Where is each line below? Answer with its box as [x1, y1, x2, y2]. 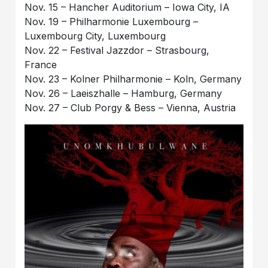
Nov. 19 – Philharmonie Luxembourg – [25, 16, 199, 28]
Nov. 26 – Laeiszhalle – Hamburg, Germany [25, 87, 223, 100]
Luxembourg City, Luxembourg [25, 30, 166, 42]
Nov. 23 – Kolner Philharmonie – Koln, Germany [25, 73, 242, 86]
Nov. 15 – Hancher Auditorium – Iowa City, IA [25, 1, 230, 14]
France [25, 59, 57, 71]
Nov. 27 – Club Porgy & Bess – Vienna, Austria [25, 102, 236, 114]
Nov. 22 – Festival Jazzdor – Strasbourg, [25, 44, 210, 57]
